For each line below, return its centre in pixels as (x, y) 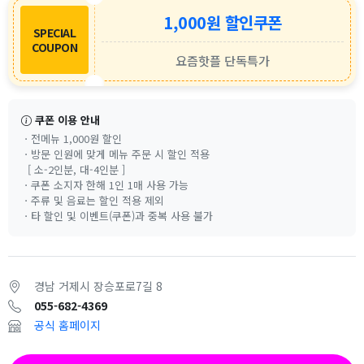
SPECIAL (54, 32)
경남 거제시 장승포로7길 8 (98, 286)
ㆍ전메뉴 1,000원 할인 (71, 139)
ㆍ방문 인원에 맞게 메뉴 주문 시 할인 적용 (115, 154)
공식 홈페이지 (67, 325)
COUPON (54, 47)
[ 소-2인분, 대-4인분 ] (73, 169)
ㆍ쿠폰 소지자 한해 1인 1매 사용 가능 (105, 185)
